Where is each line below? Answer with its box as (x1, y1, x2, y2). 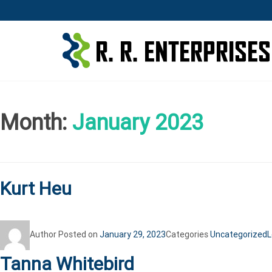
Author (30, 229, 58, 240)
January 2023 (72, 109, 203, 135)
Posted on (58, 229, 100, 240)
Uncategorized (210, 229, 267, 240)
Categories (166, 229, 210, 240)
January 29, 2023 (100, 229, 166, 240)
